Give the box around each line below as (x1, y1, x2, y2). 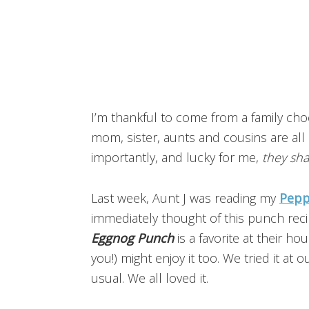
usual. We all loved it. (91, 270, 208, 287)
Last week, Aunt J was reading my (91, 190, 279, 207)
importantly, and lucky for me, (91, 149, 262, 166)
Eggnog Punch (91, 230, 177, 247)
